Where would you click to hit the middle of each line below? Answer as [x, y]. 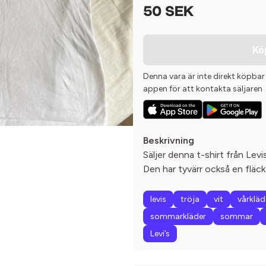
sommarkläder [178, 217]
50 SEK [168, 12]
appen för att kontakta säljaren [203, 89]
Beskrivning [169, 141]
